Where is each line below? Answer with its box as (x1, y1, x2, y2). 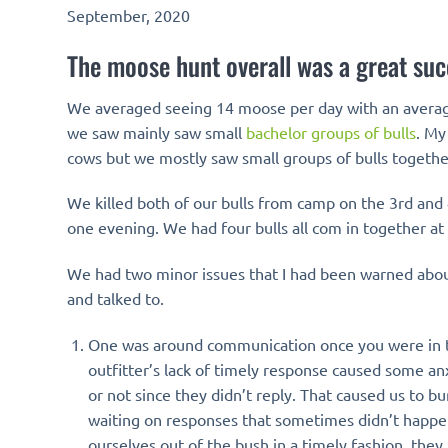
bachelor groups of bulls (246, 121, 416, 142)
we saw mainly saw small (67, 121, 246, 142)
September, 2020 (67, 4, 190, 25)
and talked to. (67, 288, 164, 309)
